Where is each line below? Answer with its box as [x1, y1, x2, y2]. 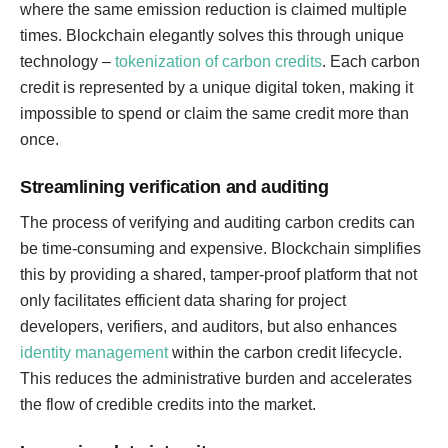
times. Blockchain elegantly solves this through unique [20, 27, 404, 44]
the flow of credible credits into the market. [20, 396, 316, 413]
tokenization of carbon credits [115, 53, 322, 70]
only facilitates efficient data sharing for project [20, 292, 346, 309]
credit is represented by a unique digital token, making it [20, 79, 413, 96]
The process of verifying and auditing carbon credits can [20, 214, 415, 231]
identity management [20, 344, 168, 361]
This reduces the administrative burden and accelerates [20, 370, 412, 387]
